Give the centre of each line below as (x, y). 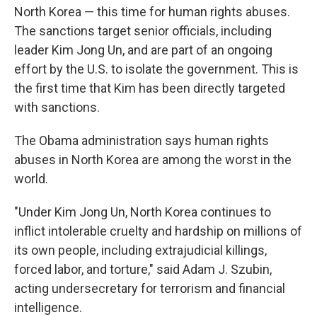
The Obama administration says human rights (142, 140)
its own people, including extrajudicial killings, (140, 250)
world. (31, 179)
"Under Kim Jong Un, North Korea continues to (143, 212)
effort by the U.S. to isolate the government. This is (156, 69)
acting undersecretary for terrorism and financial (150, 288)
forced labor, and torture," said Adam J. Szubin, (143, 269)
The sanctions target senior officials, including (143, 31)
